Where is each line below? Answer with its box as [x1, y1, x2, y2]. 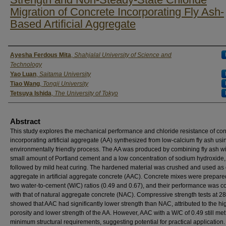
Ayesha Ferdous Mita [10, 51, 71, 59]
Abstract [10, 117, 40, 126]
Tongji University [43, 80, 88, 87]
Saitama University [39, 71, 91, 78]
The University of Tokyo [54, 90, 118, 97]
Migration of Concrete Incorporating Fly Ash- [10, 6, 224, 18]
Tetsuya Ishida [10, 90, 51, 97]
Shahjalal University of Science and [74, 51, 172, 59]
